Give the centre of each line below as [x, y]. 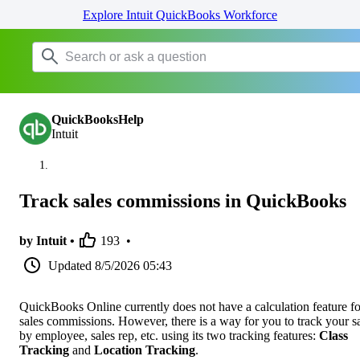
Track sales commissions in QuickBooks [183, 200]
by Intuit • [47, 240]
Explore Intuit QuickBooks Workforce [180, 15]
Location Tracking [145, 350]
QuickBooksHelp [98, 119]
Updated [70, 265]
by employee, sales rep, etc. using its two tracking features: [169, 335]
